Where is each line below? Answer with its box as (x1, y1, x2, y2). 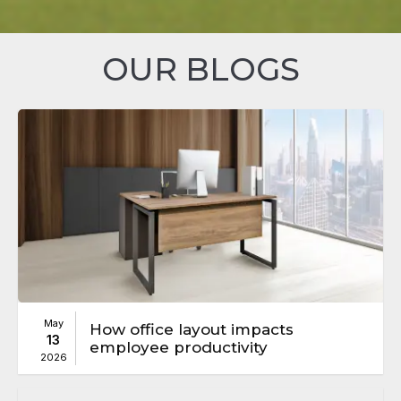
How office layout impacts (90, 320, 294, 338)
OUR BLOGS (101, 49, 300, 89)
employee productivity (90, 337, 268, 356)
